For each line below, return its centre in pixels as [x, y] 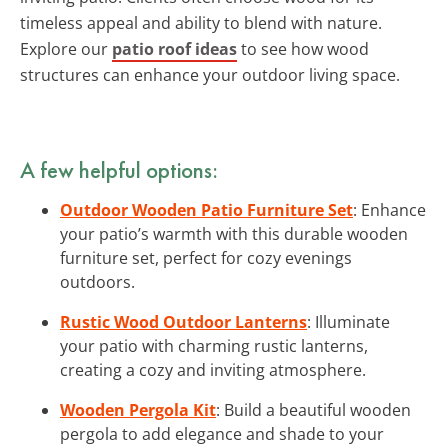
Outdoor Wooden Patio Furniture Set [206, 209]
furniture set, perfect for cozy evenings [206, 257]
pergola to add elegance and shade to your [222, 433]
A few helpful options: [119, 169]
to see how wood [303, 48]
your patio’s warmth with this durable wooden [234, 233]
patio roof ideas [174, 48]
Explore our [66, 48]
